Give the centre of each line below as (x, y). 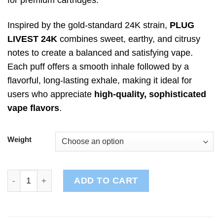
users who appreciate (51, 94)
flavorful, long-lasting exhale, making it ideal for (100, 81)
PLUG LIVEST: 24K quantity (58, 175)
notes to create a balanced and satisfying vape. (100, 53)
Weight (19, 140)
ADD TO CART (106, 181)
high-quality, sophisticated (150, 94)
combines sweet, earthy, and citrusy (129, 39)
